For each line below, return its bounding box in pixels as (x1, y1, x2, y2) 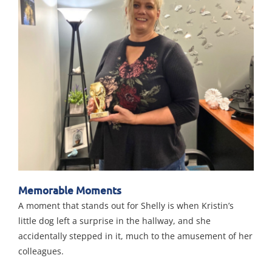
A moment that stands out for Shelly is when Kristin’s (18, 199, 234, 211)
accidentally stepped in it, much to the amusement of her (18, 229, 253, 242)
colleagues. (18, 245, 64, 257)
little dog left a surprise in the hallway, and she (18, 214, 211, 226)
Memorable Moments (18, 183, 121, 197)
